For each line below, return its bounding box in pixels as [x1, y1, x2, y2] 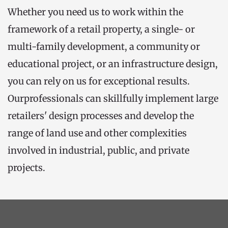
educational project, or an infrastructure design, [8, 58, 218, 70]
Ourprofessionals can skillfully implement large [8, 93, 218, 104]
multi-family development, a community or [8, 41, 200, 52]
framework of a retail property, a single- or [8, 23, 195, 35]
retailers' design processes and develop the [8, 110, 194, 122]
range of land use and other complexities [8, 127, 187, 139]
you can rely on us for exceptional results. [8, 75, 190, 87]
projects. [8, 162, 45, 174]
